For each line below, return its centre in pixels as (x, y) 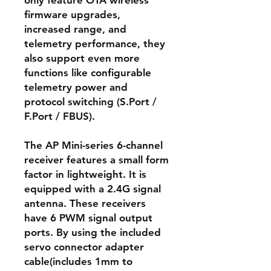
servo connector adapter (84, 247)
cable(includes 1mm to (78, 261)
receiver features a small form (96, 160)
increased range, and (75, 29)
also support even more (82, 58)
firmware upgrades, (72, 15)
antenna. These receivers (85, 203)
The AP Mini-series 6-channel (93, 145)
